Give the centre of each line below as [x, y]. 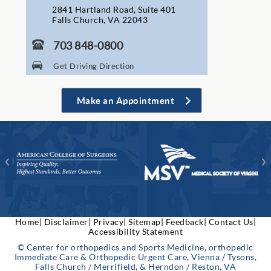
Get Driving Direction [94, 66]
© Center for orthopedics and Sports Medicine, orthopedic [135, 247]
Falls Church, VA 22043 [100, 20]
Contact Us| [232, 222]
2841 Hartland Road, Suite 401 [114, 10]
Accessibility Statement [135, 232]
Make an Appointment [126, 101]
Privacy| [109, 222]
